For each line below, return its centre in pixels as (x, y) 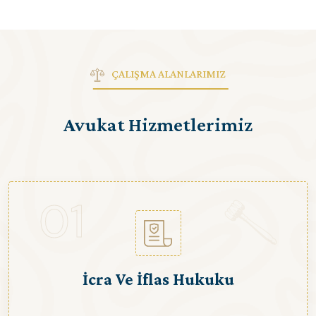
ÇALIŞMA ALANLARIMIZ (169, 74)
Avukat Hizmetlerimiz (158, 125)
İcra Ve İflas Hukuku (158, 279)
